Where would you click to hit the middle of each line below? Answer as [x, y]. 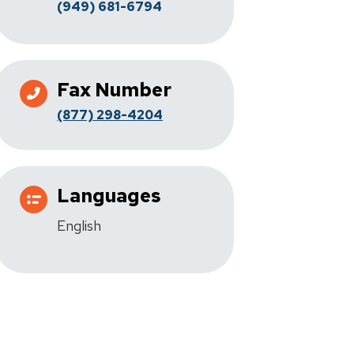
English [79, 226]
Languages [109, 196]
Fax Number [114, 90]
